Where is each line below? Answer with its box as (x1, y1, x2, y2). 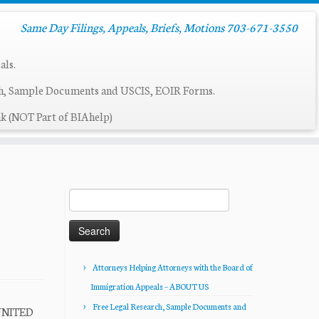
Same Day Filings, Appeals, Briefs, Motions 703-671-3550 (20, 19, 298, 35)
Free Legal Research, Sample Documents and (93, 300, 246, 312)
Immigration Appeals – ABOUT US (90, 281, 209, 292)
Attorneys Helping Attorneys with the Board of (93, 261, 253, 273)
